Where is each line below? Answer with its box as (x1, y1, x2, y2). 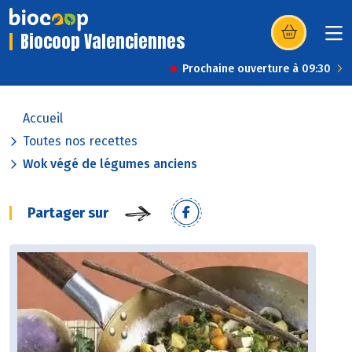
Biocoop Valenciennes (20, 28, 185, 55)
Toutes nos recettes (23, 134, 137, 149)
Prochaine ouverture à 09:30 (182, 62, 331, 76)
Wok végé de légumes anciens (23, 156, 197, 172)
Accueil (23, 111, 63, 126)
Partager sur (27, 204, 108, 222)
